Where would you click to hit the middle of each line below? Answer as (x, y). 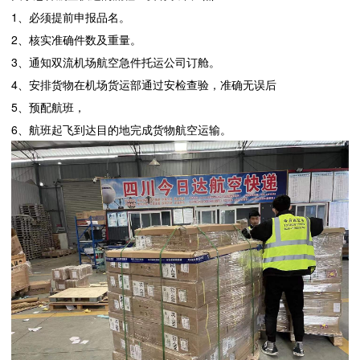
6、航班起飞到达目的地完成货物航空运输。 (121, 130)
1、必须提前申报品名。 (71, 17)
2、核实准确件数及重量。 (76, 40)
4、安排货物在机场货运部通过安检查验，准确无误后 (144, 85)
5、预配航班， (48, 107)
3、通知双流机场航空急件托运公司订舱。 (116, 62)
